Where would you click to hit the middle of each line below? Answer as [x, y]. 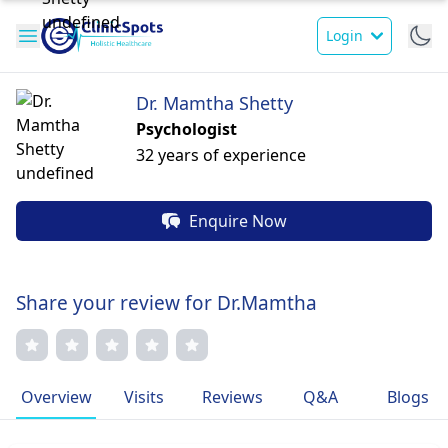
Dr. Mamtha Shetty [214, 103]
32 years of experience [221, 155]
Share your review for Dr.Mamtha [166, 303]
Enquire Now [238, 221]
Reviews [232, 397]
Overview [56, 397]
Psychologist [186, 129]
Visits [144, 397]
